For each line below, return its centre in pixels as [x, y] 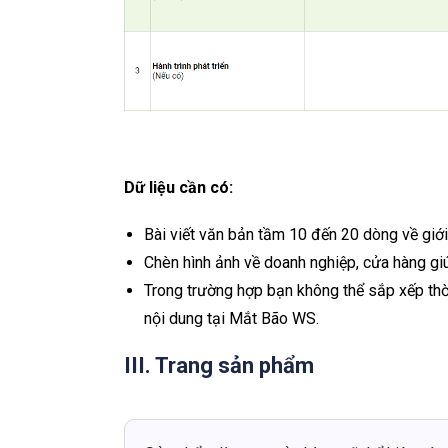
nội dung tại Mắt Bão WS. [231, 319]
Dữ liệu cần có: [178, 188]
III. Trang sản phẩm [219, 366]
